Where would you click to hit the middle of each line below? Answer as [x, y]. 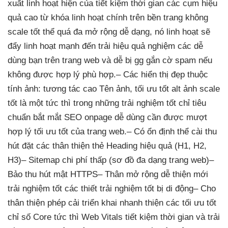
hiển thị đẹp [163, 74]
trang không [184, 17]
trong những [96, 103]
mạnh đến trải [84, 46]
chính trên [125, 17]
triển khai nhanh [112, 203]
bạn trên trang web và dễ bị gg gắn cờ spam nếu [119, 60]
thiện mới [189, 174]
